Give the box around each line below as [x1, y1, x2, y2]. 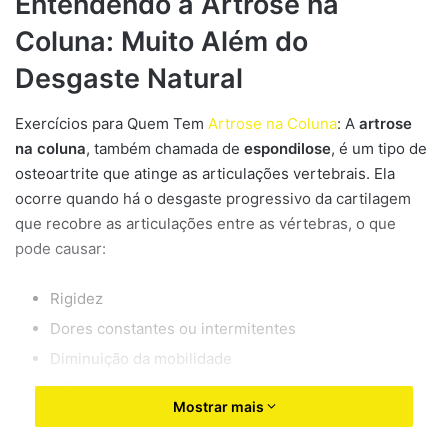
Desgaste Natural [15, 62, 243, 96]
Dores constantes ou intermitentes [50, 318, 296, 338]
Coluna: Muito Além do [15, 25, 308, 59]
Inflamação [50, 378, 126, 398]
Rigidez [50, 288, 103, 308]
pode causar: [15, 238, 106, 258]
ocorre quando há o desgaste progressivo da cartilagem [15, 188, 411, 208]
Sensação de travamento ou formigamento [50, 408, 350, 428]
